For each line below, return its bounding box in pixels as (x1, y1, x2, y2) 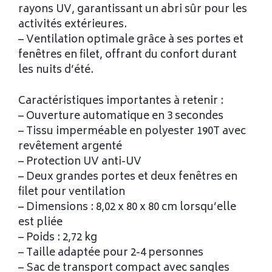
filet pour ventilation (18, 183, 125, 202)
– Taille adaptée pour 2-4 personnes (18, 243, 203, 262)
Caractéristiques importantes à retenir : (18, 92, 223, 110)
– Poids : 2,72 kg (18, 228, 97, 247)
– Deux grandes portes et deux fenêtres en (18, 168, 237, 186)
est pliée (18, 213, 63, 232)
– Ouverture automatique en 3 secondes (18, 107, 223, 126)
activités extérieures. (18, 16, 127, 35)
